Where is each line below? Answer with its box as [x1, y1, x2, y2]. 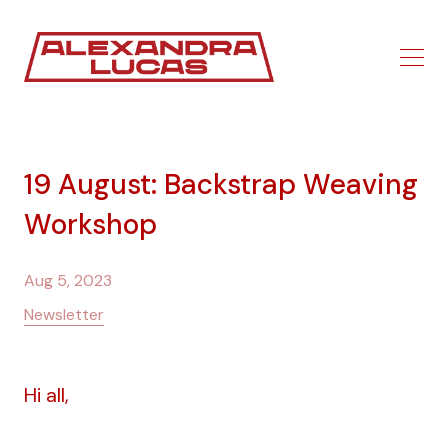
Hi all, [24, 382, 69, 409]
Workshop [24, 205, 157, 243]
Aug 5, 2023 [24, 270, 112, 292]
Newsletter [24, 304, 104, 326]
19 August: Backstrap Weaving [24, 165, 418, 203]
